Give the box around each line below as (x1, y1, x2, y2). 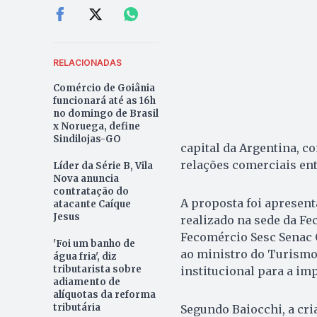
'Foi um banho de (52, 237, 135, 250)
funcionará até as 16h (52, 94, 156, 107)
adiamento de (52, 275, 120, 288)
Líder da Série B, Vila (52, 159, 153, 172)
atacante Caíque (52, 197, 131, 210)
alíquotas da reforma (52, 288, 156, 301)
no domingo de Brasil (52, 107, 158, 120)
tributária (52, 301, 100, 313)
